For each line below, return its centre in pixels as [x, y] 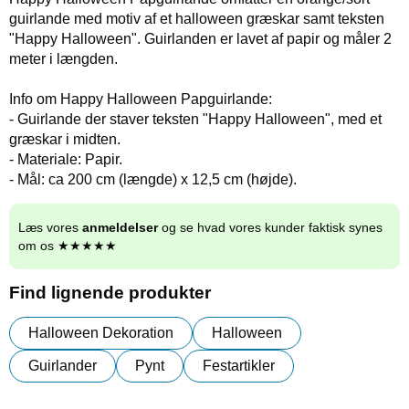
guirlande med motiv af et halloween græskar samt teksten [197, 19]
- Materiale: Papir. [66, 159]
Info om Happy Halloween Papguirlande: [141, 99]
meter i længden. [63, 59]
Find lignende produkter [110, 293]
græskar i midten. [65, 139]
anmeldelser [120, 227]
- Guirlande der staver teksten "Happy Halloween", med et [195, 119]
